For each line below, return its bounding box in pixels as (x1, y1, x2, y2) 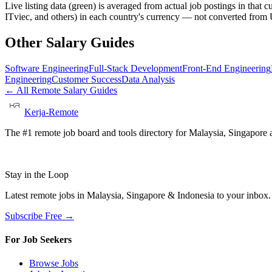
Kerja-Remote (24, 106, 78, 117)
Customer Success (52, 73, 121, 84)
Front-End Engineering (182, 63, 271, 73)
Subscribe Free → (5, 210, 74, 221)
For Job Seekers (5, 234, 72, 245)
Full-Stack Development (89, 63, 182, 73)
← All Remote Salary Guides (5, 84, 117, 95)
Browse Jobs (29, 258, 78, 269)
